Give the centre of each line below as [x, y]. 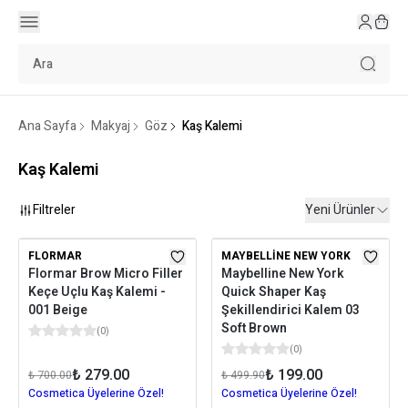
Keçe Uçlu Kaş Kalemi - [97, 292]
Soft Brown [254, 328]
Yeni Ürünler [340, 210]
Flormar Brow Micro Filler [106, 274]
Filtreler [54, 210]
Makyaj [111, 126]
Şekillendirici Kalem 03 [291, 310]
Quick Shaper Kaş [274, 292]
